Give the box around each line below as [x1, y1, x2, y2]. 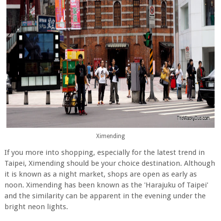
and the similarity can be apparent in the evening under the [4, 191, 206, 200]
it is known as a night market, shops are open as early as [4, 170, 197, 179]
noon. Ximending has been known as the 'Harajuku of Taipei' [4, 181, 208, 189]
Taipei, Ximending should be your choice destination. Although [4, 159, 215, 168]
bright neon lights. [4, 202, 68, 211]
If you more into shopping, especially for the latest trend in [4, 148, 205, 157]
